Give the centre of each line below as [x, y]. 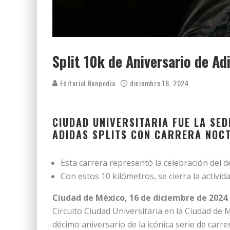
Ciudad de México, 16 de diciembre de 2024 [140, 198]
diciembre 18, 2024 [159, 83]
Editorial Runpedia [87, 83]
